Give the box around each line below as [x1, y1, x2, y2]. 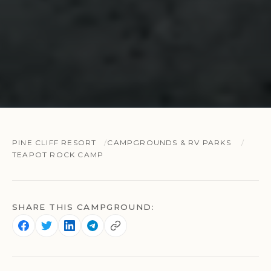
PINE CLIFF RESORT [12, 138, 97, 148]
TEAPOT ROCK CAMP [12, 150, 104, 160]
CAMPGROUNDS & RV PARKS [107, 138, 231, 148]
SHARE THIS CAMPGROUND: [12, 202, 154, 212]
